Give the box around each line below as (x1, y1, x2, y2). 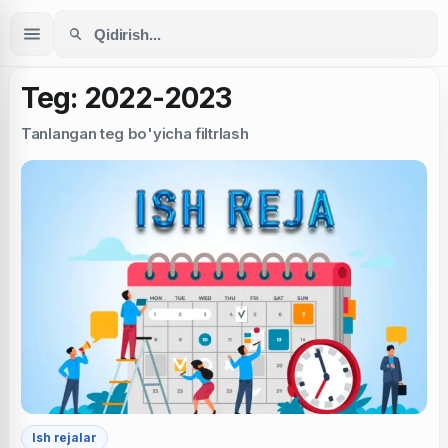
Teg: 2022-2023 (21, 81, 232, 115)
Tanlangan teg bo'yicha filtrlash (21, 124, 249, 143)
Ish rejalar (32, 429, 97, 445)
